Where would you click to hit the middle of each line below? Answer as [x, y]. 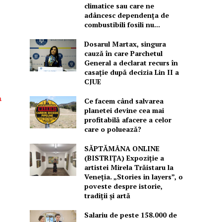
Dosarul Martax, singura [125, 44]
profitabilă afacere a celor [128, 119]
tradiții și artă [107, 195]
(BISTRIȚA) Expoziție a [124, 158]
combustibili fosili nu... [122, 24]
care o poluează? [112, 129]
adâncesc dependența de [126, 15]
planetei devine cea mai [124, 110]
